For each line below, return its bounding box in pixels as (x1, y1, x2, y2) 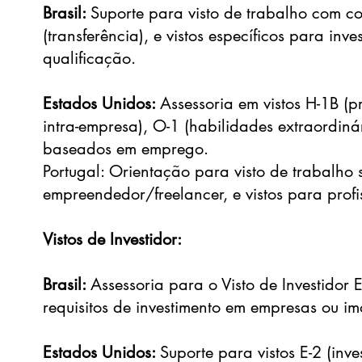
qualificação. (43, 48, 137, 69)
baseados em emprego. (43, 138, 209, 159)
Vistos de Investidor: (43, 229, 183, 250)
